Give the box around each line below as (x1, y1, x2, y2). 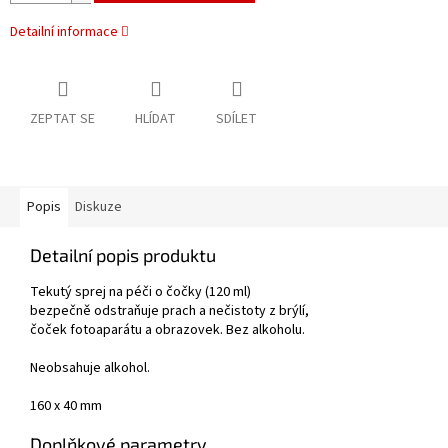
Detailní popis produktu (30, 244, 216, 267)
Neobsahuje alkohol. (30, 358, 150, 379)
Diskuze (75, 197, 122, 218)
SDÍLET (216, 109, 257, 130)
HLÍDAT (135, 109, 176, 130)
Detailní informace (10, 22, 118, 43)
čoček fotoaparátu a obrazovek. (30, 320, 226, 341)
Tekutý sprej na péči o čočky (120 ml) (30, 282, 251, 303)
